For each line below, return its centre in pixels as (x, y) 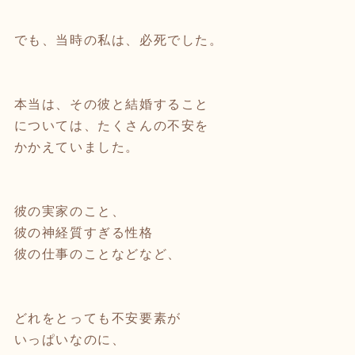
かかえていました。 (76, 147)
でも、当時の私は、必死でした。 (118, 40)
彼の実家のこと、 (70, 211)
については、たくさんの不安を (111, 125)
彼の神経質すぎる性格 (84, 232)
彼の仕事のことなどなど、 (97, 254)
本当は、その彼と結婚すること (111, 104)
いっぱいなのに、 (70, 339)
